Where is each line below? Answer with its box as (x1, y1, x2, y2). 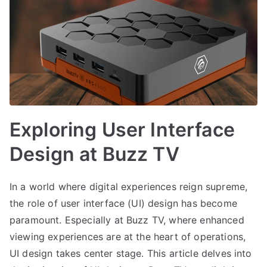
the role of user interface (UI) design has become (10, 197, 237, 209)
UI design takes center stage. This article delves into (10, 247, 252, 259)
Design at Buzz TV (10, 142, 179, 166)
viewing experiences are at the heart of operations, (10, 230, 246, 243)
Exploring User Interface (10, 117, 235, 141)
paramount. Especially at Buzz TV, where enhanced (10, 213, 244, 226)
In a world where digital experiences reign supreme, (10, 180, 248, 193)
